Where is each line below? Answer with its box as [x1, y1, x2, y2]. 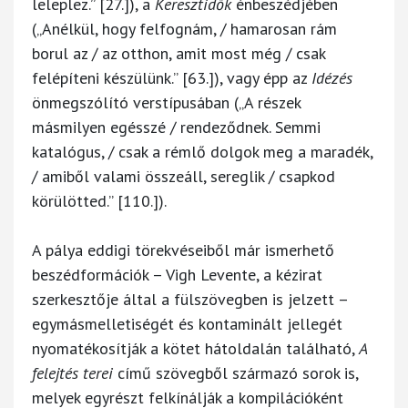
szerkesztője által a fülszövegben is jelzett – [32, 288, 348, 310]
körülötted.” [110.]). [32, 189, 167, 211]
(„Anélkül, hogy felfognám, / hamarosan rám [32, 17, 337, 39]
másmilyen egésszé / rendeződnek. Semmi [32, 116, 321, 138]
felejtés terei [32, 362, 113, 383]
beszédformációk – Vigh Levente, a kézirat [32, 263, 322, 285]
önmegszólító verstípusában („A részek [32, 91, 301, 113]
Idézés [311, 66, 352, 88]
